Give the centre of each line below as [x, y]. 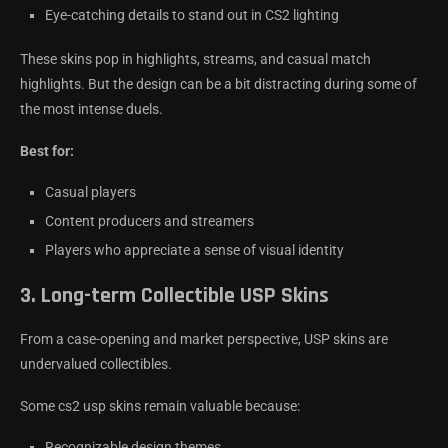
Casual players [90, 192]
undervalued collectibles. [96, 364]
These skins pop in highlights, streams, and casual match [195, 59]
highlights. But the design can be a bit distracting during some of [218, 84]
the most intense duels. [91, 109]
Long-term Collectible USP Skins [185, 296]
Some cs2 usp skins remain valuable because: [160, 406]
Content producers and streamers [149, 221]
